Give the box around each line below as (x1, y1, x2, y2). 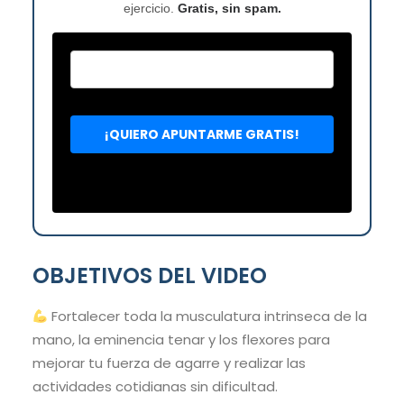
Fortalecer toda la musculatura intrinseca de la (48, 307, 368, 326)
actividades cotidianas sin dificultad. (32, 377, 278, 397)
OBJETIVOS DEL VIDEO (32, 261, 267, 291)
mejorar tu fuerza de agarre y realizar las (32, 353, 306, 373)
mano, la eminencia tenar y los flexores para (32, 330, 330, 350)
